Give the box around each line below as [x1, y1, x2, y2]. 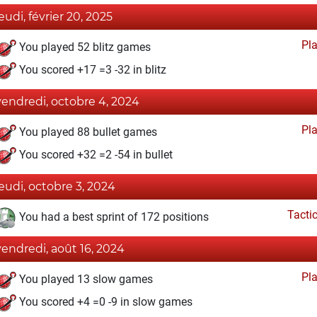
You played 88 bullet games [16, 125, 157, 139]
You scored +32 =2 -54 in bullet [16, 148, 173, 162]
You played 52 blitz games [16, 40, 151, 54]
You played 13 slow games [16, 272, 153, 287]
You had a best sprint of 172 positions [16, 210, 209, 224]
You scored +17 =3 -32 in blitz [16, 63, 166, 77]
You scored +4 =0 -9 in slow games [16, 295, 192, 309]
